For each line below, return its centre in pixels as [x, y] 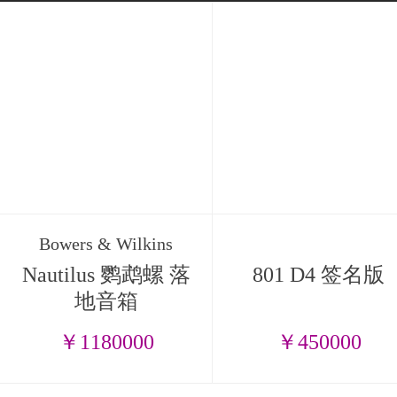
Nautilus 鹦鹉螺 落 [106, 275]
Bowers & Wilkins [106, 244]
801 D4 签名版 [319, 275]
